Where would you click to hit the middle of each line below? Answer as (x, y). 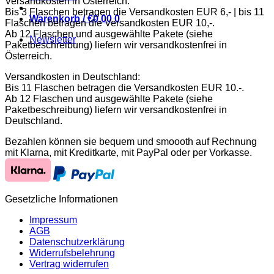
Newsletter (53, 40)
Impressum (53, 220)
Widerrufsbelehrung (72, 253)
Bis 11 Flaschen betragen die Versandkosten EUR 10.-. (124, 88)
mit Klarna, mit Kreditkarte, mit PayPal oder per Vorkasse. (132, 153)
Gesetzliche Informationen (61, 199)
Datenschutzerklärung (77, 242)
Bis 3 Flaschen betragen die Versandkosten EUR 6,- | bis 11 (135, 12)
